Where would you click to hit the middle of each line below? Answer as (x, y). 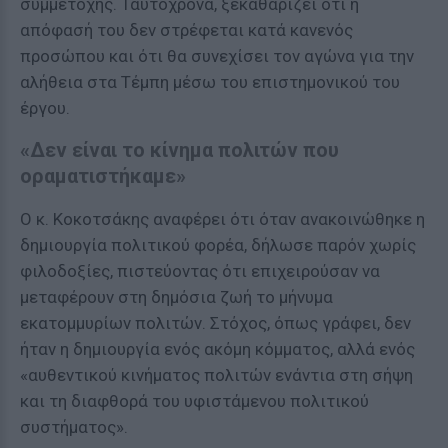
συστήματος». (74, 427)
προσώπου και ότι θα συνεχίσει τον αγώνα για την (217, 56)
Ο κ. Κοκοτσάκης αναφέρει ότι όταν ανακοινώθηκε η (222, 219)
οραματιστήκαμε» (103, 176)
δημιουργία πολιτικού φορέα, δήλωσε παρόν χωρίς (218, 245)
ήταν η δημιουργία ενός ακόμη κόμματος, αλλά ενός (217, 349)
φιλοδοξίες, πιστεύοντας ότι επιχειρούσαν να (200, 271)
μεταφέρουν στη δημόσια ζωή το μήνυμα (176, 297)
